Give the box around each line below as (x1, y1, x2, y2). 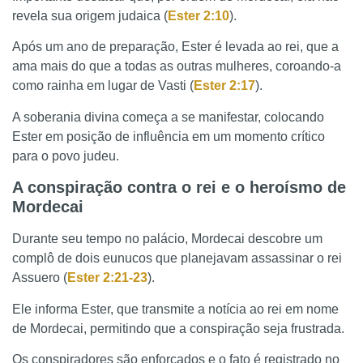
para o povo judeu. (12, 148, 119, 163)
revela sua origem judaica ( (12, 9, 168, 23)
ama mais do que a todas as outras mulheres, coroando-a (12, 59, 341, 74)
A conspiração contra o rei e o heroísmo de (12, 178, 346, 197)
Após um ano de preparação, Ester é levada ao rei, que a (12, 40, 339, 54)
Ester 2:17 (194, 79, 255, 93)
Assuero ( (12, 271, 67, 285)
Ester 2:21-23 (67, 271, 147, 285)
